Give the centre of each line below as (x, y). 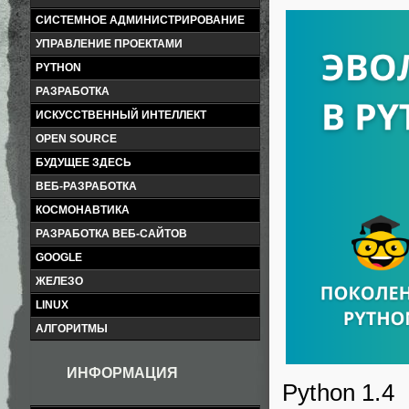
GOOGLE (59, 257)
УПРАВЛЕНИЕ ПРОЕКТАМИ (109, 44)
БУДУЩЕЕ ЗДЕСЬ (84, 163)
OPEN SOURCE (76, 139)
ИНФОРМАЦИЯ (122, 373)
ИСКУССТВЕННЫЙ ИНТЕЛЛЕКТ (121, 115)
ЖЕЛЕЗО (59, 281)
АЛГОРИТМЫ (72, 329)
